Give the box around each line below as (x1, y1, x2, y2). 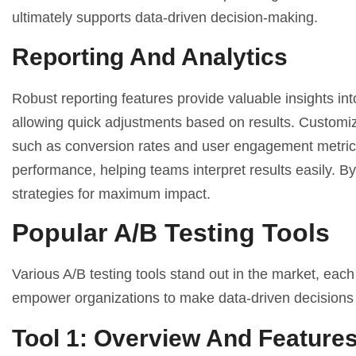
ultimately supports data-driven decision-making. (12, 9, 318, 25)
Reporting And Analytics (12, 44, 288, 71)
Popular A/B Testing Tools (12, 219, 330, 248)
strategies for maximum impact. (12, 186, 211, 203)
